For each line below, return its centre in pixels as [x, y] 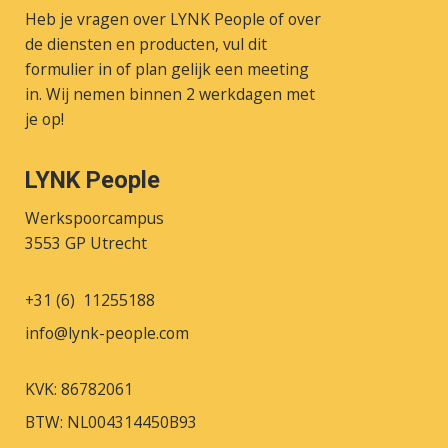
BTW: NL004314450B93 [110, 421]
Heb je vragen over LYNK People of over [172, 18]
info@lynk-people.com [106, 332]
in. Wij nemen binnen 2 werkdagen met [169, 93]
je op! [44, 118]
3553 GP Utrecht [85, 243]
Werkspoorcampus [94, 218]
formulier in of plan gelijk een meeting [166, 68]
